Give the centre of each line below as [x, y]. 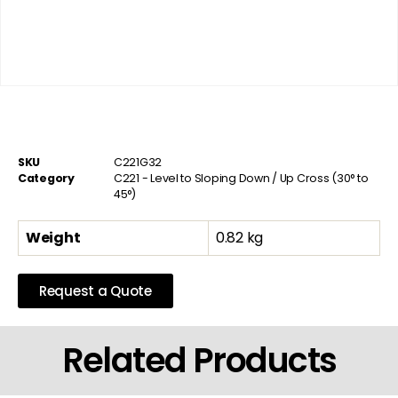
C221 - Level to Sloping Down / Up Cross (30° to [241, 178]
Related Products [199, 360]
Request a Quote [96, 291]
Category [46, 178]
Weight [53, 237]
